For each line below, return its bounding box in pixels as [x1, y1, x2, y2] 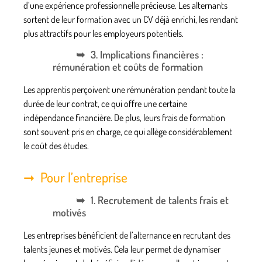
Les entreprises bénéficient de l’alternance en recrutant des [23, 229, 230, 242]
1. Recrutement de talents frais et [91, 194, 229, 207]
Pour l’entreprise [40, 168, 127, 186]
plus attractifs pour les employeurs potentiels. [23, 27, 184, 39]
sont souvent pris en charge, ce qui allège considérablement [23, 126, 232, 138]
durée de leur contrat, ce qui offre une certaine [23, 98, 187, 110]
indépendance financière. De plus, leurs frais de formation [23, 112, 225, 124]
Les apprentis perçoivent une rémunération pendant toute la [23, 84, 236, 96]
